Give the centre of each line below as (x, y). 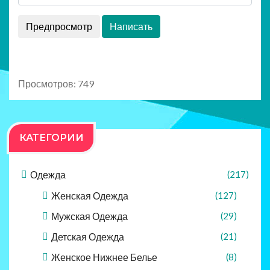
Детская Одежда (88, 236)
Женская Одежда (90, 195)
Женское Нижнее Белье (104, 257)
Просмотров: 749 (56, 83)
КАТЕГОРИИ (51, 137)
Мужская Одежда (89, 216)
